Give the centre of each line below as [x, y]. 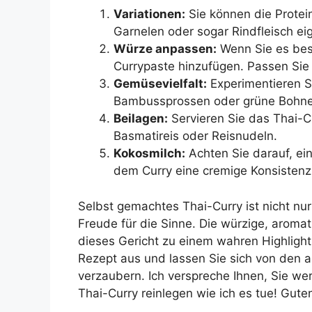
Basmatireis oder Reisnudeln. [195, 136]
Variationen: [149, 14]
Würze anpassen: [165, 49]
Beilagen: [141, 119]
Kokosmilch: [149, 154]
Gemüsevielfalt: [160, 84]
